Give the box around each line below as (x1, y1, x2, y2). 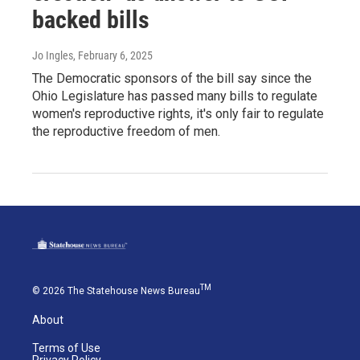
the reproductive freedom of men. (32, 123, 220, 139)
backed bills (32, 5, 149, 34)
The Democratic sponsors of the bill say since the (32, 70, 312, 86)
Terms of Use (32, 341, 100, 354)
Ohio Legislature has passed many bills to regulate (32, 88, 317, 104)
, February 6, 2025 (73, 48, 153, 62)
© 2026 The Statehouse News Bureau (32, 284, 200, 297)
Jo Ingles (32, 48, 73, 62)
